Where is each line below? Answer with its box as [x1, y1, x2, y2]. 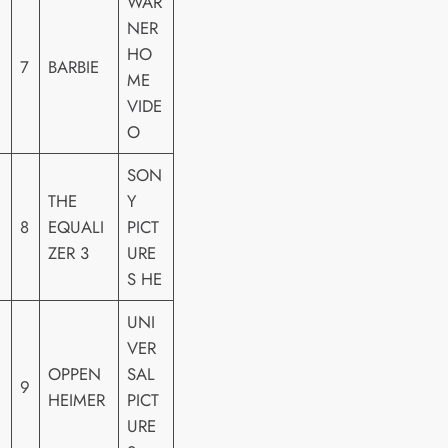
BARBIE [48, 55, 100, 80]
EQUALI [48, 215, 105, 240]
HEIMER [48, 388, 106, 413]
